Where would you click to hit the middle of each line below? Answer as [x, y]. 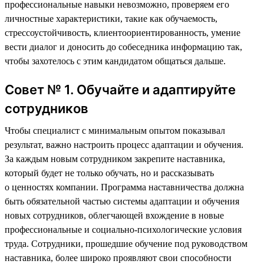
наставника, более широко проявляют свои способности [118, 258]
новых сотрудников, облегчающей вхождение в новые [114, 215]
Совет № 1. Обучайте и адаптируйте [120, 89]
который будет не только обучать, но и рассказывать [109, 173]
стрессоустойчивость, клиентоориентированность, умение [123, 32]
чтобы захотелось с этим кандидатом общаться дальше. [115, 61]
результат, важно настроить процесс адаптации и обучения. [124, 144]
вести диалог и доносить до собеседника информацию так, [123, 47]
